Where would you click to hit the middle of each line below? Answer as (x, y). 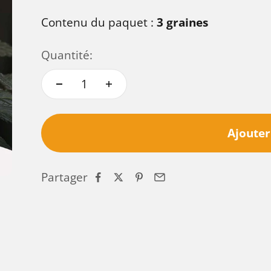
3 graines (182, 22)
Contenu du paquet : (99, 22)
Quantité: (67, 55)
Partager (64, 178)
